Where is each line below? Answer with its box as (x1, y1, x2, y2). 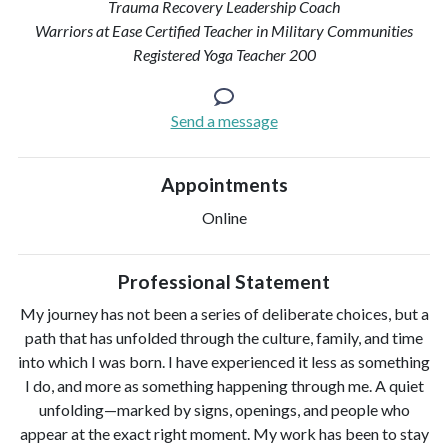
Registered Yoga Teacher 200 (132, 45, 316, 65)
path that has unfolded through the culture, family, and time (25, 328, 423, 348)
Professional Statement (118, 269, 330, 293)
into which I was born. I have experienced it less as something (18, 352, 430, 372)
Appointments (160, 173, 288, 197)
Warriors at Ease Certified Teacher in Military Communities (35, 21, 413, 41)
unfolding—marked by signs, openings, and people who (38, 400, 410, 420)
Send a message (170, 111, 278, 131)
